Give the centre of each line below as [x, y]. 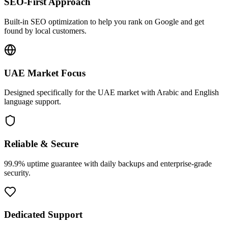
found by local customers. [45, 31]
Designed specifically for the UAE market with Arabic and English [111, 93]
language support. [33, 102]
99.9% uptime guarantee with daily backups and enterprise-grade [108, 163]
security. [17, 173]
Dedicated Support [43, 215]
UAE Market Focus [45, 73]
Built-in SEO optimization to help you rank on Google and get [104, 21]
